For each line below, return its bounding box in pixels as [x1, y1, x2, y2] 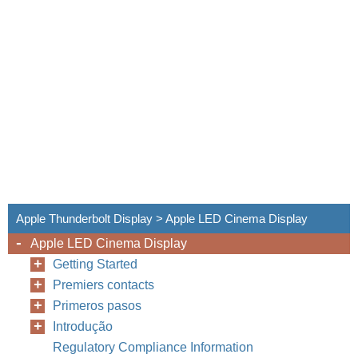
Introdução [53, 320, 113, 333]
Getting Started [53, 257, 137, 271]
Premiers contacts [53, 278, 154, 292]
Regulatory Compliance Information [53, 340, 253, 354]
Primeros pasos [53, 299, 141, 312]
